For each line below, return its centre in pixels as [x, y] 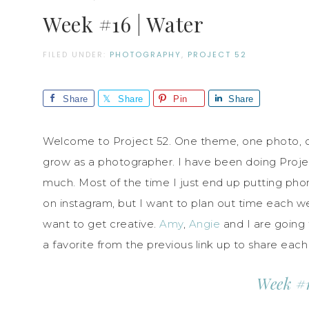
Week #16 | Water [123, 24]
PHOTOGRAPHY [146, 54]
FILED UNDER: [76, 54]
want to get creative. [101, 223]
